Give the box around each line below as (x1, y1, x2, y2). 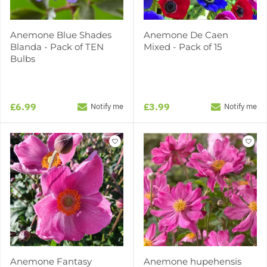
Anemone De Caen (144, 29, 228, 41)
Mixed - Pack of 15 (144, 41, 222, 52)
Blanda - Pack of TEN (10, 41, 104, 52)
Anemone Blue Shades (10, 29, 111, 41)
